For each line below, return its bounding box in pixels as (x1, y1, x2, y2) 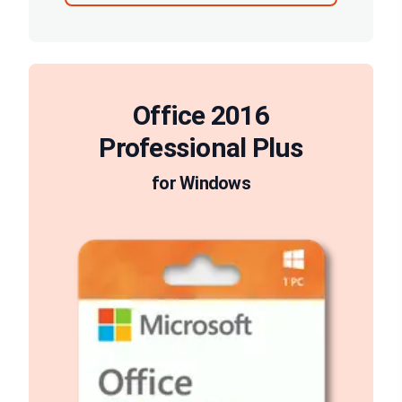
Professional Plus (99, 132, 303, 164)
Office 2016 (133, 100, 269, 132)
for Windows (152, 172, 250, 195)
